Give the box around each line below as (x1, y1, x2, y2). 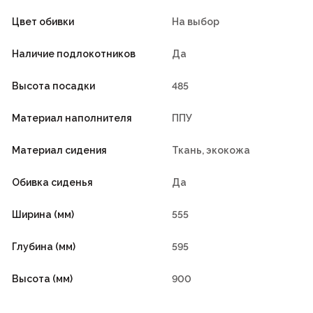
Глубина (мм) (12, 241, 75, 253)
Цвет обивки (12, 16, 74, 28)
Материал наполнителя (12, 112, 132, 124)
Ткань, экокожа (172, 145, 250, 156)
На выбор (172, 16, 219, 28)
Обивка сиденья (12, 177, 93, 189)
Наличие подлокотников (12, 48, 136, 60)
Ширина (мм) (12, 209, 74, 221)
